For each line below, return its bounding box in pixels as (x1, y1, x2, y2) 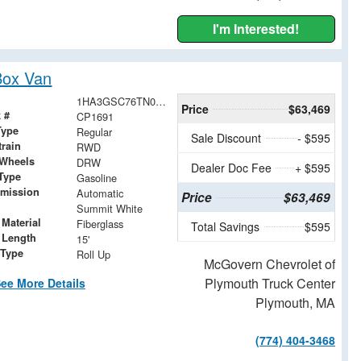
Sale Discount (190, 129, 261, 146)
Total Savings (190, 218, 259, 234)
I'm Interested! (213, 19, 300, 38)
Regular (77, 123, 113, 139)
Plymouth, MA (255, 293, 335, 312)
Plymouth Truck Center (204, 273, 335, 293)
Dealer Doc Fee (190, 159, 272, 176)
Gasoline (77, 169, 118, 185)
